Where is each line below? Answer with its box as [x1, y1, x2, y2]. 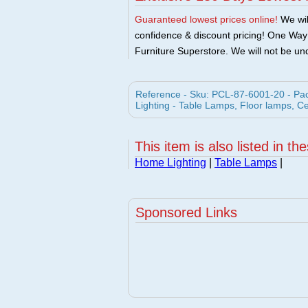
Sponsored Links [135, 205, 237, 220]
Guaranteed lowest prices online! [135, 14, 278, 25]
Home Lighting [135, 157, 206, 168]
